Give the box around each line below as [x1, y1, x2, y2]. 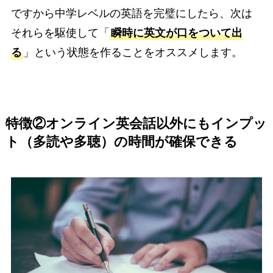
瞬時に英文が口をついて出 [110, 26, 243, 39]
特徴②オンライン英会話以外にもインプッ [5, 116, 267, 131]
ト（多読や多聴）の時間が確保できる [5, 134, 238, 149]
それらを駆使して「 [10, 26, 110, 39]
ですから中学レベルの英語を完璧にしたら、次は [10, 7, 252, 19]
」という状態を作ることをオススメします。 [23, 46, 243, 58]
